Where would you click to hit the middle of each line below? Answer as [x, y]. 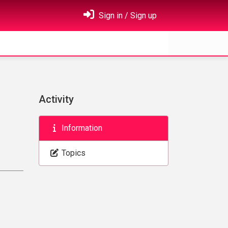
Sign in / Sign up [127, 16]
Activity [56, 99]
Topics [73, 153]
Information [81, 128]
